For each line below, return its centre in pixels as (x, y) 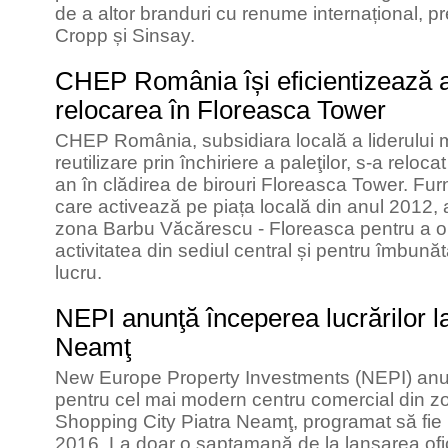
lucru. (78, 272)
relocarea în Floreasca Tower (220, 110)
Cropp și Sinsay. (125, 35)
